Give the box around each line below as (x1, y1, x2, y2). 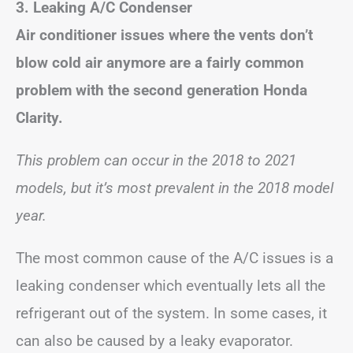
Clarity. (16, 108, 63, 127)
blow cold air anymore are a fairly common (16, 53, 304, 72)
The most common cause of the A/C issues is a (16, 248, 333, 267)
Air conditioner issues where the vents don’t (16, 25, 313, 44)
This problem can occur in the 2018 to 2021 (16, 150, 296, 169)
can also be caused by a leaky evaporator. (16, 331, 293, 350)
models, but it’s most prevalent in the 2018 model (16, 178, 333, 197)
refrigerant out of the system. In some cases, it (16, 303, 327, 322)
